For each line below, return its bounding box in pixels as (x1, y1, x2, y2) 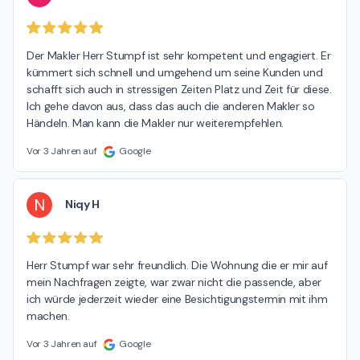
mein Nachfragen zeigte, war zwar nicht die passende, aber (27, 275, 322, 290)
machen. (27, 309, 70, 324)
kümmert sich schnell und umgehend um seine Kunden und (27, 64, 323, 80)
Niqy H (65, 197, 100, 212)
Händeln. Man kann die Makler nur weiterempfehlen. (27, 115, 284, 130)
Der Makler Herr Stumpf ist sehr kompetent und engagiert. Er (27, 47, 331, 63)
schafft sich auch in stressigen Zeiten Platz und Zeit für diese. (27, 81, 332, 96)
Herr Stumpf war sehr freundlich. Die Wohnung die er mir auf (27, 258, 328, 273)
